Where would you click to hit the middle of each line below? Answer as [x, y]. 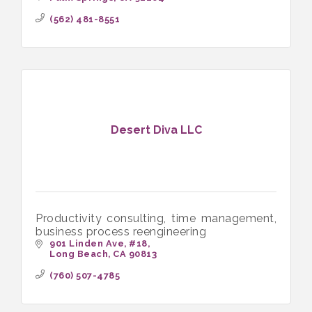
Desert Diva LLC [156, 130]
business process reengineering [121, 231]
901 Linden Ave [87, 243]
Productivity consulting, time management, [156, 218]
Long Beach [79, 253]
